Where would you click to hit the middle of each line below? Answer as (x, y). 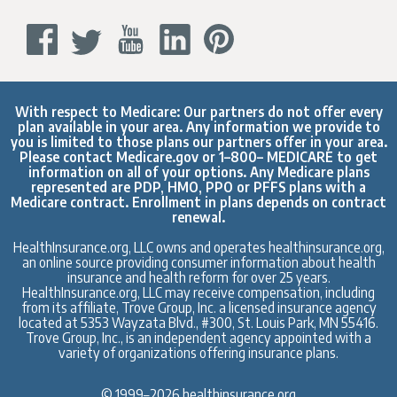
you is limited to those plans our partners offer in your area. (198, 142)
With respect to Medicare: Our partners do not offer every (198, 112)
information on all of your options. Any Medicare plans (198, 172)
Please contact (68, 157)
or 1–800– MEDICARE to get (288, 157)
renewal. (198, 217)
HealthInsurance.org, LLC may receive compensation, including (198, 292)
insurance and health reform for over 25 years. (198, 277)
